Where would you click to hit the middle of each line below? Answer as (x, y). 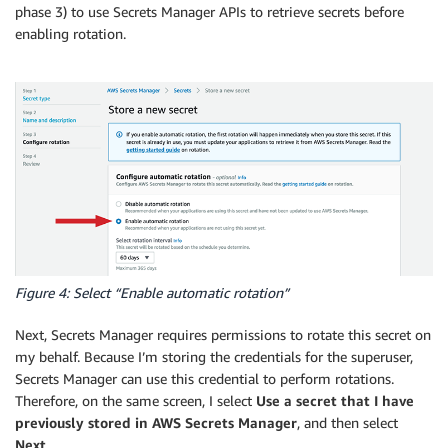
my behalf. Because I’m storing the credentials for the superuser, (214, 357)
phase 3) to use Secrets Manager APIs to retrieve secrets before (209, 11)
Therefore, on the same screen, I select (135, 401)
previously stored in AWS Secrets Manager (156, 423)
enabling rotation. (70, 33)
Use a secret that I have (335, 401)
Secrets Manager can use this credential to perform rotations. (204, 379)
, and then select (347, 423)
